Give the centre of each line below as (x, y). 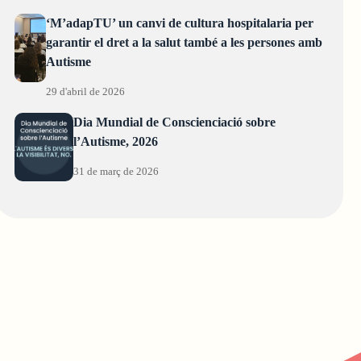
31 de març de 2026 (116, 172)
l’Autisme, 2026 (115, 142)
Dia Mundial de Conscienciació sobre (174, 122)
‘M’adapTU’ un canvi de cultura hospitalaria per (180, 23)
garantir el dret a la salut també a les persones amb (185, 43)
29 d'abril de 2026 (86, 92)
